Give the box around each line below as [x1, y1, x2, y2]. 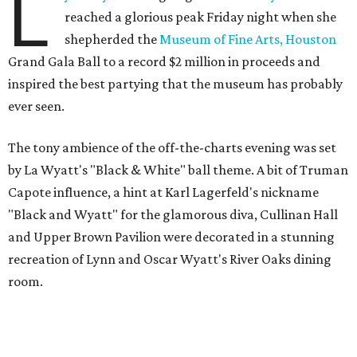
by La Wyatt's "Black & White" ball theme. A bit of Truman [8, 162, 348, 178]
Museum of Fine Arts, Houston [159, 31, 337, 48]
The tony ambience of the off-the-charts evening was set [8, 139, 336, 156]
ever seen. [8, 98, 65, 115]
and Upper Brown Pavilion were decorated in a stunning [8, 229, 335, 245]
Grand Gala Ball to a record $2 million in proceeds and [8, 53, 320, 70]
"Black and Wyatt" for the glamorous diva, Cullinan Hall [8, 206, 338, 223]
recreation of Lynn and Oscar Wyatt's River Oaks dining [8, 251, 331, 268]
